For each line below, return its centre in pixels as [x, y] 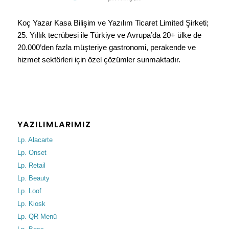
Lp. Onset [32, 153]
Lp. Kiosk [31, 204]
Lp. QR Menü [37, 217]
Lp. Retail [31, 166]
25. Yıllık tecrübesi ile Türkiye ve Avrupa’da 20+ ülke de [109, 35]
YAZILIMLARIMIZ [54, 125]
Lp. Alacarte [35, 140]
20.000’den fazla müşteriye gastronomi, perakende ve [106, 47]
